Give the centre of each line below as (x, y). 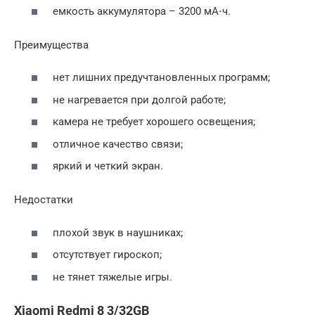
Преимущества (51, 45)
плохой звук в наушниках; (118, 232)
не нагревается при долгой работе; (139, 99)
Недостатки (44, 200)
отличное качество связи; (118, 144)
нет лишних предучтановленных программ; (161, 78)
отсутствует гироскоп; (107, 255)
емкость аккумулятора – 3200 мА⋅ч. (142, 11)
